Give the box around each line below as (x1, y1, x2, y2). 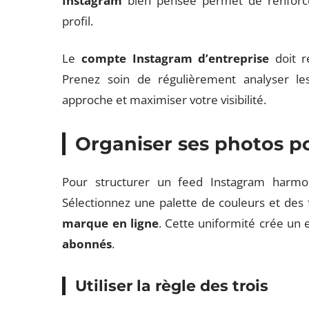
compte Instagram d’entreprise (81, 50, 270, 66)
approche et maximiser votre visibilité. (62, 92, 267, 108)
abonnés (62, 236, 112, 252)
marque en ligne (62, 215, 159, 231)
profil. (62, 13, 94, 29)
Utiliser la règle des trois (75, 277, 269, 295)
